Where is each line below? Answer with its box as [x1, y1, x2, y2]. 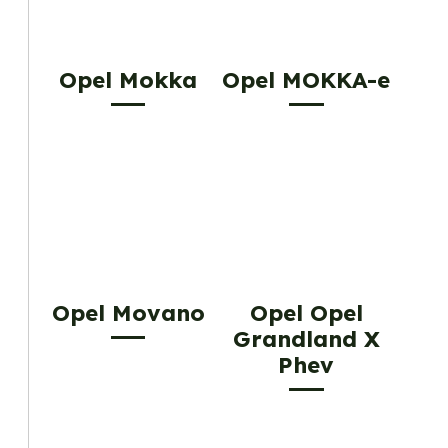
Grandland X [232, 325, 380, 354]
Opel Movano [51, 299, 205, 328]
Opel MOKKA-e [222, 65, 391, 94]
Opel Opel [249, 299, 363, 328]
